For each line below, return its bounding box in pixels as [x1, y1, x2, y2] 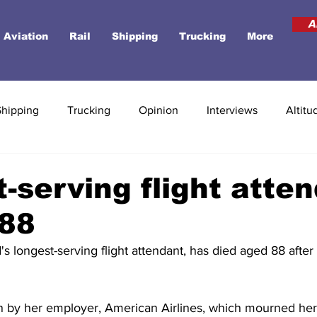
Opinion [139, 104, 178, 116]
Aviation [4, 30, 48, 42]
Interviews [207, 104, 258, 116]
